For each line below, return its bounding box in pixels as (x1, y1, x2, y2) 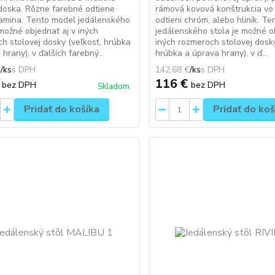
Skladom (98, 81, 130, 92)
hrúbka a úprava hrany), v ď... (155, 47, 268, 59)
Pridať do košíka (23, 103, 99, 116)
